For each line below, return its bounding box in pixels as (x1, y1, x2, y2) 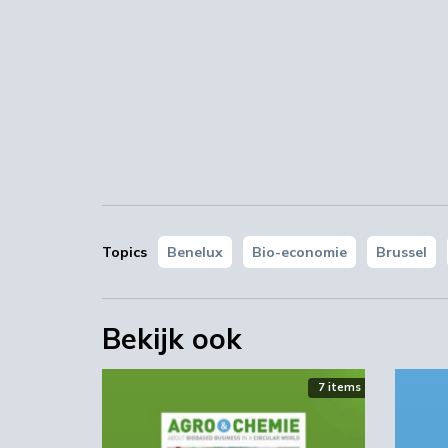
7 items (317, 380, 361, 395)
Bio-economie (252, 243, 347, 262)
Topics (102, 243, 147, 262)
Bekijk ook (102, 321, 242, 357)
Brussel (376, 243, 427, 262)
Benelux (167, 243, 223, 262)
